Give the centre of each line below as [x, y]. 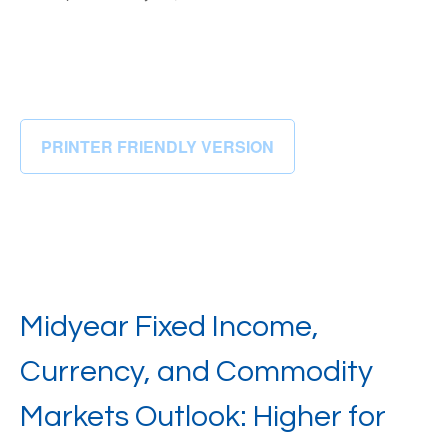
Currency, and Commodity [196, 371]
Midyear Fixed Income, [169, 326]
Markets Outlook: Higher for [203, 416]
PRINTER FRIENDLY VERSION [157, 146]
